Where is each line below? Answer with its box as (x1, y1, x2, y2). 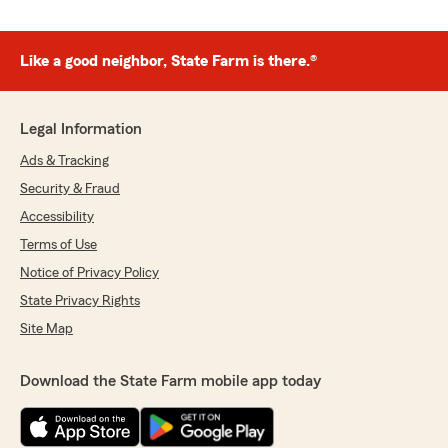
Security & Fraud (20, 182, 120, 197)
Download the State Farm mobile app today (20, 373, 321, 390)
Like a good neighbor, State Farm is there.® (20, 53, 317, 70)
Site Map (20, 322, 73, 337)
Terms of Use (20, 238, 97, 253)
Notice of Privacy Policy (20, 266, 159, 281)
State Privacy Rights (20, 294, 140, 309)
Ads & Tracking (20, 154, 109, 169)
